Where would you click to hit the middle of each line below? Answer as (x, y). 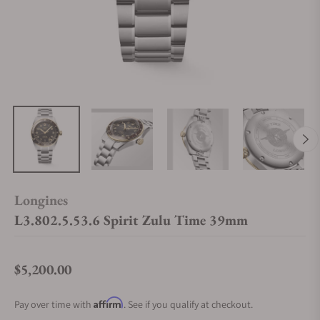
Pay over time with (54, 304)
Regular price (45, 277)
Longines (41, 200)
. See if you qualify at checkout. (188, 304)
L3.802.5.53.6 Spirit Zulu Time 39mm (131, 220)
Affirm (109, 302)
